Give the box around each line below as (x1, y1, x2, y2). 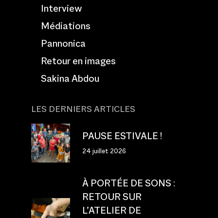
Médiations (41, 19, 91, 32)
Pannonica (41, 36, 86, 50)
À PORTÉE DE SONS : (82, 176, 175, 189)
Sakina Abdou (41, 72, 99, 85)
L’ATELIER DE (82, 203, 141, 217)
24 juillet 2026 (82, 146, 126, 155)
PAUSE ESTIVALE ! (82, 129, 162, 142)
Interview (41, 1, 82, 15)
